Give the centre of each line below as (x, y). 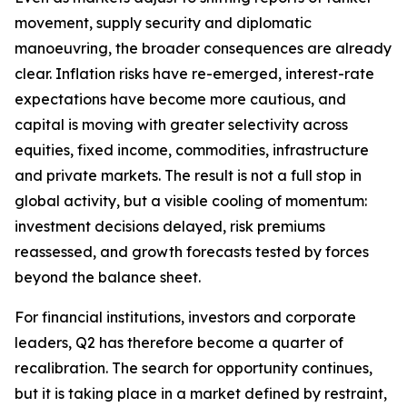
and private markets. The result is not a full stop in (188, 175)
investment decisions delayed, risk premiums (170, 226)
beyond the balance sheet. (108, 277)
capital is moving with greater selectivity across (181, 124)
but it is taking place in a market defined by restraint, (201, 393)
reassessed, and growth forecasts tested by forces (192, 252)
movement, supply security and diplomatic (163, 23)
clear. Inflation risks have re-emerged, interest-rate (194, 74)
